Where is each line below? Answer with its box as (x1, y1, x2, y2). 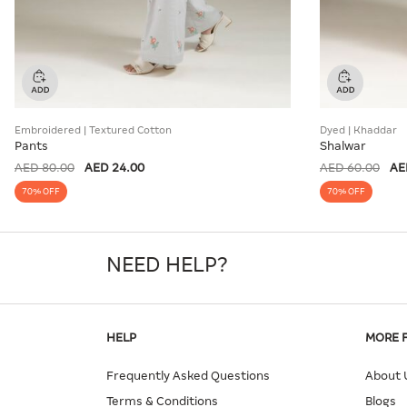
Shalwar (320, 138, 366, 153)
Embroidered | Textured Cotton (15, 124, 172, 135)
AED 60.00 (320, 160, 380, 174)
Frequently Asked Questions (106, 368, 270, 382)
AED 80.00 (15, 160, 74, 174)
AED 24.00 (84, 160, 144, 174)
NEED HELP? (106, 253, 228, 276)
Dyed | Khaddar (320, 124, 397, 135)
